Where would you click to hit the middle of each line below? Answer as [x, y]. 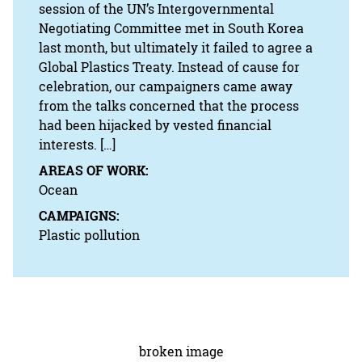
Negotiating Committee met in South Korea [171, 28]
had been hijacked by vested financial [155, 125]
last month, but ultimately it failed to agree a [176, 47]
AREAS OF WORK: [94, 170]
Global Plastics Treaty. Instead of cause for [169, 67]
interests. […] [77, 144]
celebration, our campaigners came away [166, 86]
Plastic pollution [89, 235]
